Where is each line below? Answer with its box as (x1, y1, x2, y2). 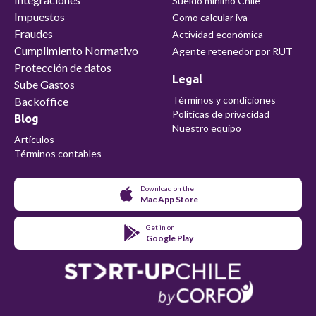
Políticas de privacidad (172, 107, 269, 120)
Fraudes (14, 26, 53, 40)
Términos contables (14, 147, 102, 159)
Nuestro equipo (172, 121, 241, 134)
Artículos (14, 133, 54, 145)
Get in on (145, 222, 175, 231)
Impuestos (14, 9, 65, 23)
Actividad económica (172, 28, 263, 40)
